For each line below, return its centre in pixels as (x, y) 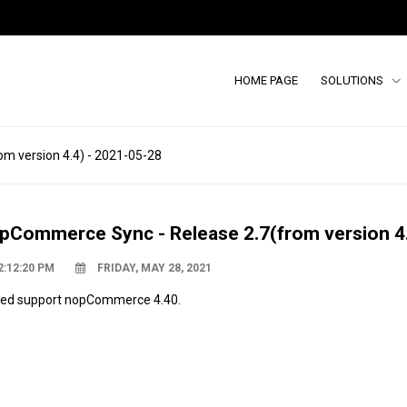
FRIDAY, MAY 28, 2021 (153, 268)
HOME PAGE (266, 80)
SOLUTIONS (353, 80)
